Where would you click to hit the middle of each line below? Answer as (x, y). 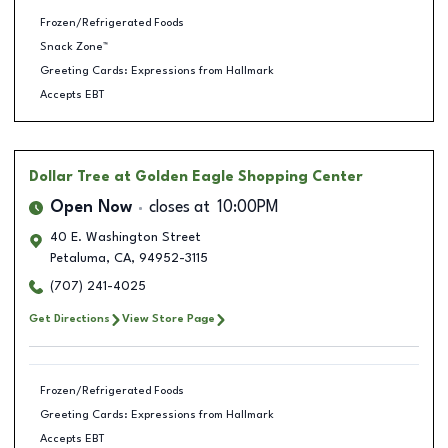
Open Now (91, 208)
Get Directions (69, 319)
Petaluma (78, 258)
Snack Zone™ (73, 46)
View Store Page (168, 319)
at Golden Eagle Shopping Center (238, 177)
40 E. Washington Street (125, 237)
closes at (179, 208)
